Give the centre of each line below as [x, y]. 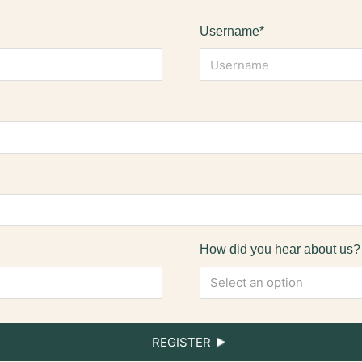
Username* [232, 31]
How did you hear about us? [280, 249]
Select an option [256, 282]
